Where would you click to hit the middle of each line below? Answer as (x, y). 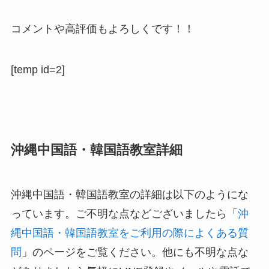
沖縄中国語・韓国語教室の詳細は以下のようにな (129, 195)
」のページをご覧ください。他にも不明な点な (135, 252)
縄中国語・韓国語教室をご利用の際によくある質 (129, 233)
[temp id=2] (38, 69)
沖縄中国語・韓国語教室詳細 (96, 150)
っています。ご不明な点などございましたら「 (124, 214)
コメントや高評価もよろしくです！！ (102, 29)
